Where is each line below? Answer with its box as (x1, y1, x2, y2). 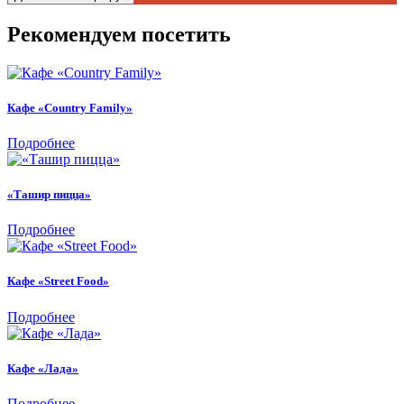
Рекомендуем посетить (7, 22, 231, 46)
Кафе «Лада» (7, 361, 78, 375)
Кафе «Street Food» (7, 274, 109, 289)
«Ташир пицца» (7, 188, 91, 202)
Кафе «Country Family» (7, 100, 133, 115)
